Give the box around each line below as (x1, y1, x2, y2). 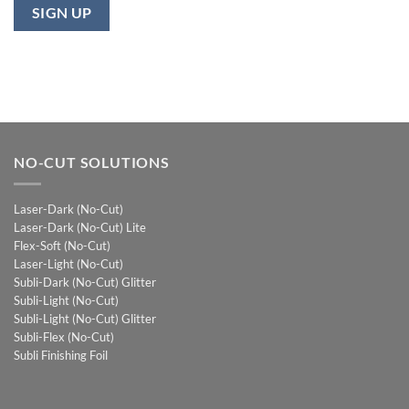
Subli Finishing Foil (14, 348, 108, 363)
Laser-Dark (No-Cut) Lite (14, 220, 146, 236)
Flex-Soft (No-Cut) (14, 238, 110, 254)
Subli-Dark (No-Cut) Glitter (14, 275, 156, 290)
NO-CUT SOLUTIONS (14, 152, 170, 171)
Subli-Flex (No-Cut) (14, 330, 114, 345)
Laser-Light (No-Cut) (14, 257, 123, 272)
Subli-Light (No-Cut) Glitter (14, 311, 156, 327)
